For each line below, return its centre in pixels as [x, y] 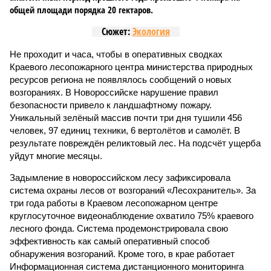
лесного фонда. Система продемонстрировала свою [119, 228]
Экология [151, 31]
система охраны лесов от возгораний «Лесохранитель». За [133, 190]
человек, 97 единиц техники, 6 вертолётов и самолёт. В [125, 130]
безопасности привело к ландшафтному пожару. [111, 105]
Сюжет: [117, 31]
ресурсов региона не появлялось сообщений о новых [121, 80]
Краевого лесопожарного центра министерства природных [131, 67]
